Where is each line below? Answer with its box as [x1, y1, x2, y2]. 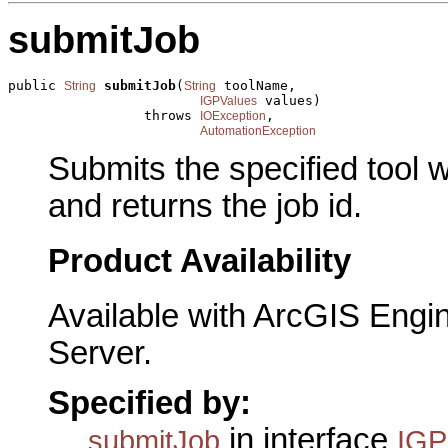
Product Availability [48, 243, 351, 280]
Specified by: [48, 385, 251, 422]
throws [8, 107, 200, 123]
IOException [200, 108, 266, 123]
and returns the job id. [48, 188, 362, 225]
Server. [48, 334, 152, 371]
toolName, [216, 77, 296, 93]
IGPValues [200, 93, 257, 108]
